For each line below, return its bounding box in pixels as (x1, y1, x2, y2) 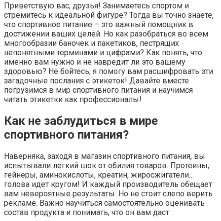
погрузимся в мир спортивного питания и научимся (4, 85, 193, 95)
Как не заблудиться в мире (4, 113, 158, 128)
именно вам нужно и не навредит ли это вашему (4, 57, 185, 67)
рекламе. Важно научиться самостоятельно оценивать (4, 198, 205, 208)
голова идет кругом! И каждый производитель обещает (4, 179, 212, 189)
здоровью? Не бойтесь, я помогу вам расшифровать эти (4, 66, 213, 76)
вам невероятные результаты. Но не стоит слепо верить (4, 188, 213, 198)
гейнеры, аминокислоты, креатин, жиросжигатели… (4, 170, 194, 180)
